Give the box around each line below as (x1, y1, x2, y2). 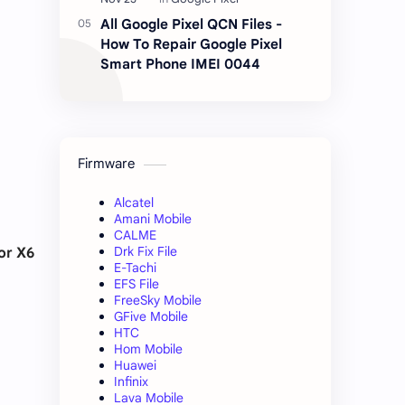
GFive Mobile (114, 308, 188, 325)
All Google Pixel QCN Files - (100, 15, 282, 33)
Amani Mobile (114, 211, 192, 228)
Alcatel (114, 194, 154, 212)
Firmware (78, 155, 135, 173)
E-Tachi (114, 259, 156, 277)
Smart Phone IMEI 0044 (100, 55, 260, 73)
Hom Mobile (114, 341, 183, 358)
